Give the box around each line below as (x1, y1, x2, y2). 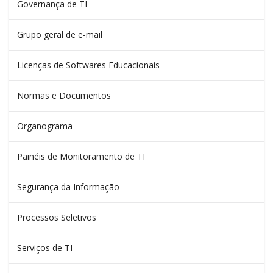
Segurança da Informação (17, 180, 119, 193)
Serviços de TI (17, 241, 73, 253)
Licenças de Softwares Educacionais (17, 58, 160, 71)
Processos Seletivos (17, 211, 96, 223)
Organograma (17, 119, 73, 132)
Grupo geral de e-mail (17, 28, 102, 40)
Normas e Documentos (17, 89, 111, 101)
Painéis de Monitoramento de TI (17, 150, 145, 162)
